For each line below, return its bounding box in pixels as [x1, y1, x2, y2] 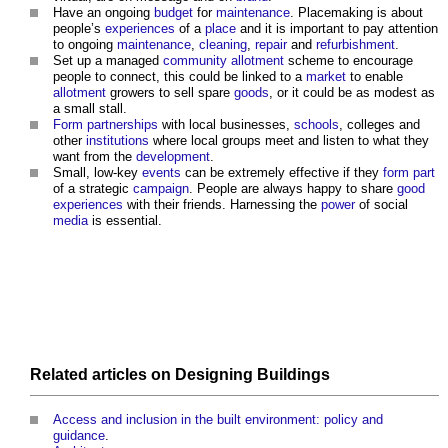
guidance [53, 427, 105, 443]
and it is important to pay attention [236, 21, 438, 37]
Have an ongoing [53, 5, 154, 21]
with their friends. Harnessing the [123, 197, 321, 213]
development [136, 149, 210, 165]
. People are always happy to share [189, 181, 397, 197]
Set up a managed [53, 53, 163, 69]
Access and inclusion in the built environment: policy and [53, 411, 383, 427]
